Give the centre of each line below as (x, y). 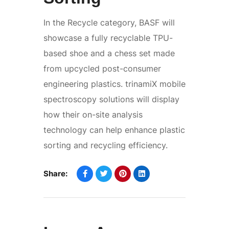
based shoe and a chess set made (109, 53)
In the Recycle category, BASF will (109, 22)
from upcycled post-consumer (102, 68)
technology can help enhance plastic (114, 130)
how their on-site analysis (93, 114)
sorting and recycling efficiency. (106, 145)
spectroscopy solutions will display (111, 99)
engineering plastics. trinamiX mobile (114, 84)
